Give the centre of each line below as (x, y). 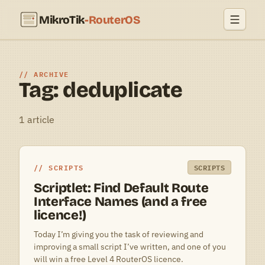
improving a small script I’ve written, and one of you (130, 247)
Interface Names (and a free (121, 202)
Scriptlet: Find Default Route (121, 188)
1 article (37, 119)
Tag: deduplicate (101, 90)
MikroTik (62, 20)
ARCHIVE (51, 74)
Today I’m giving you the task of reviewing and (119, 234)
